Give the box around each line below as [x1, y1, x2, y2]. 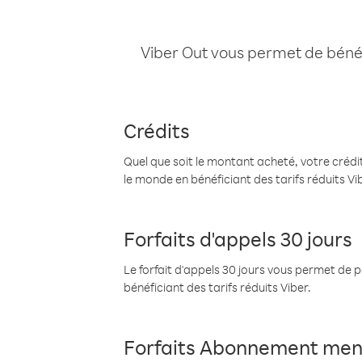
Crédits [124, 117, 190, 143]
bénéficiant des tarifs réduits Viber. [124, 280, 311, 295]
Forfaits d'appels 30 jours [124, 225, 352, 251]
